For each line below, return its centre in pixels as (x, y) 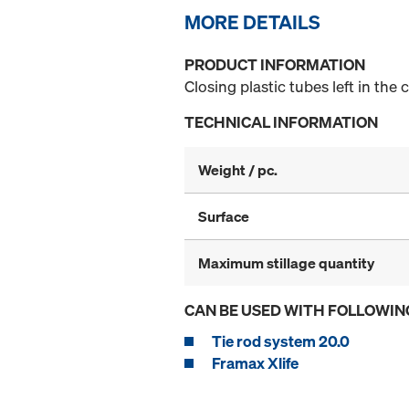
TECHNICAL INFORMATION (281, 122)
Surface (224, 217)
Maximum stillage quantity (286, 263)
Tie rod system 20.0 (281, 341)
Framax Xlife (255, 363)
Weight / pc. (238, 170)
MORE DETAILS (252, 22)
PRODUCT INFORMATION (275, 65)
